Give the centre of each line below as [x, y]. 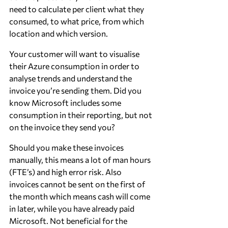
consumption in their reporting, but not [81, 115]
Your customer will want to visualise [75, 54]
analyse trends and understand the [71, 78]
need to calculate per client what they [77, 9]
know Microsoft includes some [66, 103]
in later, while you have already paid [73, 208]
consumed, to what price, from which [77, 21]
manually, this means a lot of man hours [81, 160]
